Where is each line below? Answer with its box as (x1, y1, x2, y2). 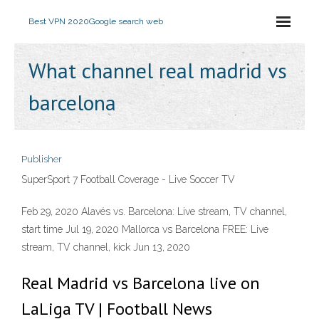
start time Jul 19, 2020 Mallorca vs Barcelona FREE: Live (21, 224, 268, 235)
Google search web (89, 16, 163, 26)
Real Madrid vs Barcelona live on (21, 272, 260, 294)
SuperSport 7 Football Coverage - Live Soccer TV (21, 174, 235, 185)
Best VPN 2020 (28, 16, 89, 26)
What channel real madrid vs (28, 56, 287, 84)
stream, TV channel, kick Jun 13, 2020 (21, 241, 190, 253)
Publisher (21, 154, 62, 164)
